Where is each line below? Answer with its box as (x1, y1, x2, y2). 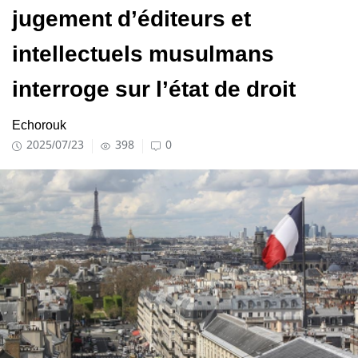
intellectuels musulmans (12, 31, 274, 78)
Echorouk (12, 112, 66, 139)
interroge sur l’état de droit (12, 66, 296, 113)
